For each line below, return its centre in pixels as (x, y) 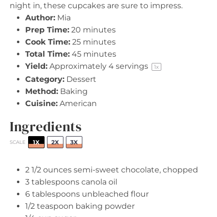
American (78, 103)
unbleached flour (114, 194)
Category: (45, 79)
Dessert (81, 79)
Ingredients (46, 126)
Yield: (36, 66)
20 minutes (93, 30)
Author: (40, 18)
